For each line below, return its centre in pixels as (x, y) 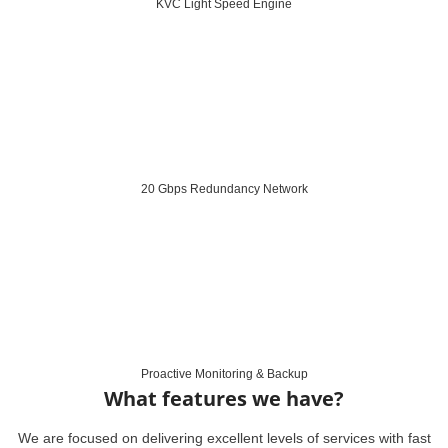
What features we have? (224, 398)
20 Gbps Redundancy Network (224, 188)
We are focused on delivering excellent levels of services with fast (224, 437)
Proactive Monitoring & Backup (224, 373)
